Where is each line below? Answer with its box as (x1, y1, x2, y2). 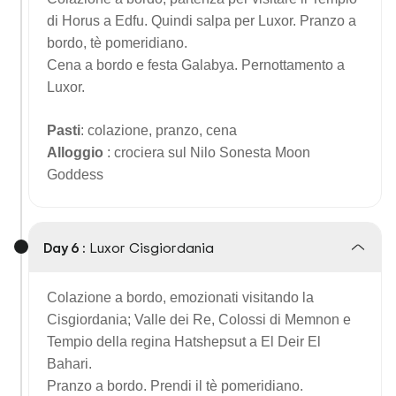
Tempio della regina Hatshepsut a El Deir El (47, 334, 321, 349)
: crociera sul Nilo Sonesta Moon (107, 145, 310, 160)
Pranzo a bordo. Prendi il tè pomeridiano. (47, 378, 303, 393)
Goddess (47, 167, 103, 182)
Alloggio (47, 145, 107, 160)
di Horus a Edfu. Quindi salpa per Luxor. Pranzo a (47, 13, 356, 28)
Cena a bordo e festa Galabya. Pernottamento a (47, 57, 345, 72)
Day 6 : (43, 238, 86, 257)
